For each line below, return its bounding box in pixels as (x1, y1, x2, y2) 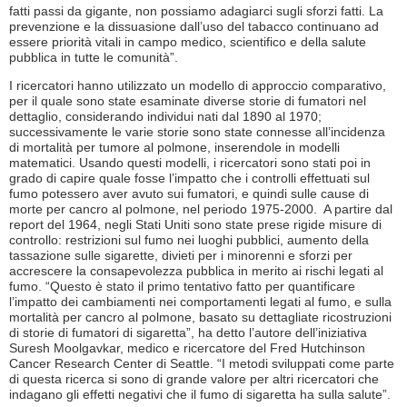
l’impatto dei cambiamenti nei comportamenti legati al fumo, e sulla (9, 294, 392, 310)
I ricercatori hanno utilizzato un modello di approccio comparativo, (9, 78, 386, 94)
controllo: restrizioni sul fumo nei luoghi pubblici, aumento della (9, 233, 369, 248)
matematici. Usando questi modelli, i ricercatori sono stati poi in (9, 155, 371, 171)
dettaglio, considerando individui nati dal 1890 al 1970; (9, 109, 322, 124)
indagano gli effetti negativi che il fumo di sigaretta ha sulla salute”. (9, 387, 391, 402)
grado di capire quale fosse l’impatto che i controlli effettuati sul (9, 171, 370, 186)
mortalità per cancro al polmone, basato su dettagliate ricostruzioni (9, 310, 392, 325)
